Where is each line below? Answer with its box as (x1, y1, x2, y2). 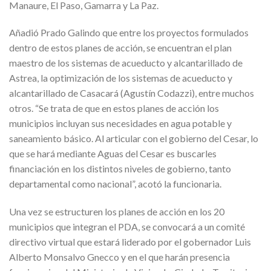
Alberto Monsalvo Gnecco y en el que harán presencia (9, 251, 230, 263)
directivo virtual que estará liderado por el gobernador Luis (9, 236, 251, 248)
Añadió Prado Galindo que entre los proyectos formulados (9, 27, 249, 39)
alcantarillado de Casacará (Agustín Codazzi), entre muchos (9, 87, 254, 99)
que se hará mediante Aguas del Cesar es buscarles (9, 148, 217, 160)
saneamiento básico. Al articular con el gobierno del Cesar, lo (9, 132, 258, 145)
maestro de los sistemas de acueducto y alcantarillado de (9, 57, 243, 69)
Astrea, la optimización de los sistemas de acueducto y (9, 72, 232, 84)
